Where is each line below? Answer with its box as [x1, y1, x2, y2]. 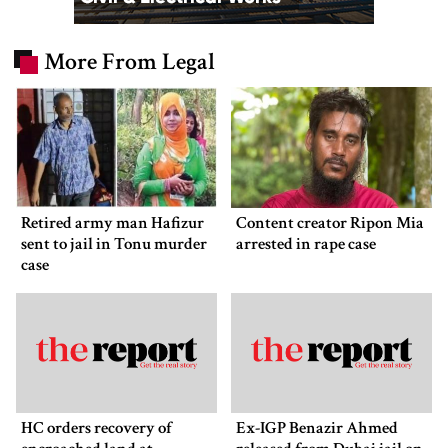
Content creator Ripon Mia [236, 211, 424, 234]
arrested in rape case [236, 232, 376, 255]
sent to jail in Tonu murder [21, 232, 207, 255]
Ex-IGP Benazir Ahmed [236, 417, 398, 440]
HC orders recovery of [21, 417, 172, 440]
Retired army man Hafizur [21, 211, 204, 234]
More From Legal [44, 45, 215, 77]
